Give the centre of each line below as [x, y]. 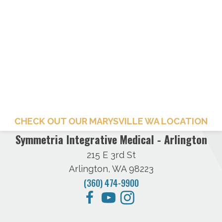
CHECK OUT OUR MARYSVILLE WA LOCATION [111, 121]
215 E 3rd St [111, 155]
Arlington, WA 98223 [111, 169]
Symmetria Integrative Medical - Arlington [111, 139]
